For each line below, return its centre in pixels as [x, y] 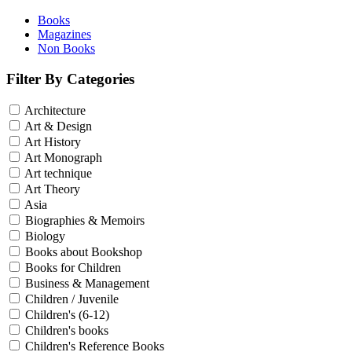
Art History [53, 142]
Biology [45, 236]
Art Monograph [63, 158]
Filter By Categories [70, 79]
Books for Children [73, 268]
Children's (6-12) [67, 315]
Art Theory [52, 189]
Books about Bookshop [84, 252]
